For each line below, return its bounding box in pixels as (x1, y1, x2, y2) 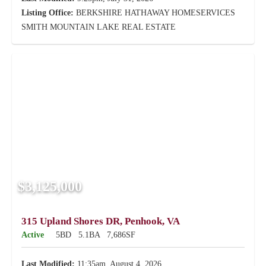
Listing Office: (21, 8, 74, 17)
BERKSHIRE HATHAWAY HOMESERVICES (74, 8, 235, 17)
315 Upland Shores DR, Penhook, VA (21, 216, 180, 227)
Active (21, 230, 44, 239)
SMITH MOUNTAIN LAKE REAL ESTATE (21, 23, 176, 31)
